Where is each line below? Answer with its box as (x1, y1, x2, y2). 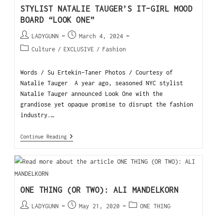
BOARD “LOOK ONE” (20, 15, 95, 24)
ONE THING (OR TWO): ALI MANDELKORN (20, 185, 179, 194)
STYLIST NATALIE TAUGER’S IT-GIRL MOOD (20, 4, 193, 13)
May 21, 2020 (79, 202, 120, 210)
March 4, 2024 (79, 32, 124, 40)
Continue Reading (20, 133, 67, 139)
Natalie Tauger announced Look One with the (20, 90, 163, 97)
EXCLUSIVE (63, 45, 94, 53)
